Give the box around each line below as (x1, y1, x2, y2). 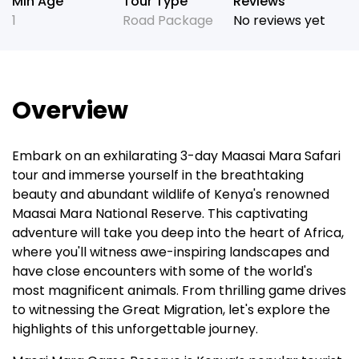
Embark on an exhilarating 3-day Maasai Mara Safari (12, 147, 341, 166)
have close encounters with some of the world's (12, 262, 313, 281)
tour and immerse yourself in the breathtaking (12, 166, 304, 185)
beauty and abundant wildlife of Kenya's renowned (12, 185, 329, 204)
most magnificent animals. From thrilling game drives (12, 281, 346, 301)
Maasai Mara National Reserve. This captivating (12, 204, 308, 224)
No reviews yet (232, 11, 325, 30)
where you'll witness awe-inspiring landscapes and (12, 243, 329, 262)
